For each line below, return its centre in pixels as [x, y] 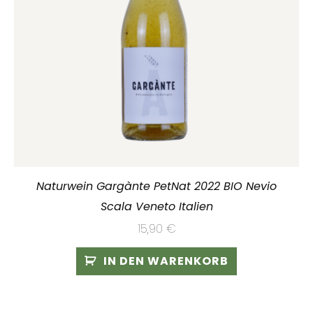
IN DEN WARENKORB [166, 261]
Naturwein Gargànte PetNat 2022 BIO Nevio [156, 186]
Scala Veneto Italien [156, 206]
